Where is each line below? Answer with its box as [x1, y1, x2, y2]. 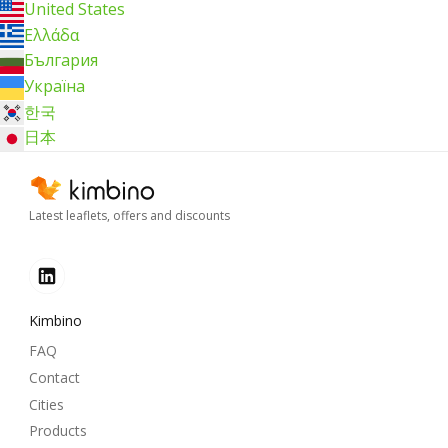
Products [29, 421, 87, 441]
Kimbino [29, 311, 82, 331]
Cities [29, 394, 64, 414]
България [24, 49, 98, 72]
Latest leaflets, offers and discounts [29, 207, 230, 225]
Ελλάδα [24, 23, 79, 46]
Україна [24, 75, 85, 98]
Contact [29, 368, 80, 388]
